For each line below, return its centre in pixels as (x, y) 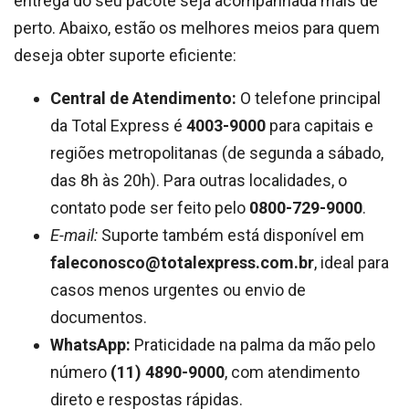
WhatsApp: (90, 345)
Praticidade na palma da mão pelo (253, 345)
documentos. (99, 317)
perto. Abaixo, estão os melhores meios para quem (197, 28)
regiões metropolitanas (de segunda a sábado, (217, 153)
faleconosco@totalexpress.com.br (182, 262)
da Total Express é (118, 126)
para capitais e (320, 126)
